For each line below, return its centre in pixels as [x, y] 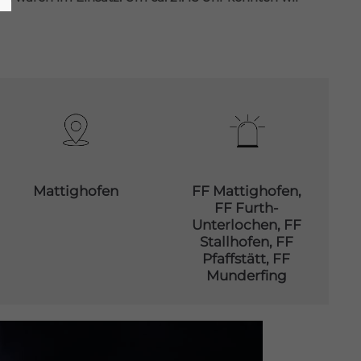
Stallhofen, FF [246, 242]
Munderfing [246, 276]
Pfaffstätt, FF [247, 259]
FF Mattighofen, [246, 191]
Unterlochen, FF [246, 225]
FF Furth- [246, 208]
